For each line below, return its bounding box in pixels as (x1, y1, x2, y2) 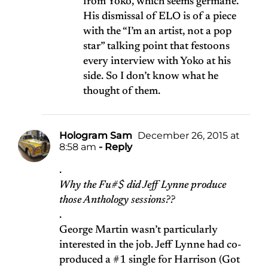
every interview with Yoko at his (83, 56, 231, 68)
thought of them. (83, 86, 160, 98)
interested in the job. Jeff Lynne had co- (59, 240, 241, 251)
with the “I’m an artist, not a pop (83, 26, 232, 38)
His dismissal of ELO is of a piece (83, 11, 236, 23)
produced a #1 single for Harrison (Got (59, 255, 240, 266)
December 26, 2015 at (135, 130, 240, 142)
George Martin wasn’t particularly (59, 225, 218, 236)
